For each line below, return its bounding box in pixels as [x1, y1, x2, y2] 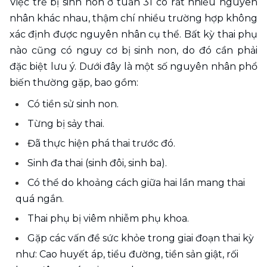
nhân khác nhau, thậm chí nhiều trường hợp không [10, 12, 257, 24]
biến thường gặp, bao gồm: [10, 76, 138, 88]
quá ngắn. [15, 193, 64, 204]
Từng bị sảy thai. [27, 117, 104, 129]
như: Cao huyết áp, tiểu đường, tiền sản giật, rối [15, 248, 238, 260]
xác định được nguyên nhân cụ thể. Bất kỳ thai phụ [10, 28, 257, 40]
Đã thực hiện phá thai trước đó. [27, 137, 175, 149]
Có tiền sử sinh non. [27, 98, 119, 110]
